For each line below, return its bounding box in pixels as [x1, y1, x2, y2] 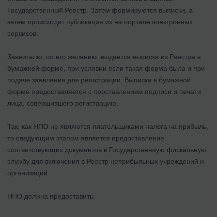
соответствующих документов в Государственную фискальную [7, 145, 206, 154]
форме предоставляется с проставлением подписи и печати [7, 87, 201, 95]
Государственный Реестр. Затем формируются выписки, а [7, 6, 193, 14]
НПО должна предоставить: [7, 192, 95, 200]
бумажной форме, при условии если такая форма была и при [7, 64, 205, 72]
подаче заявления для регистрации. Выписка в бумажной [7, 76, 191, 84]
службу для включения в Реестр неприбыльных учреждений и [7, 157, 204, 165]
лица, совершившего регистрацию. [7, 99, 118, 107]
